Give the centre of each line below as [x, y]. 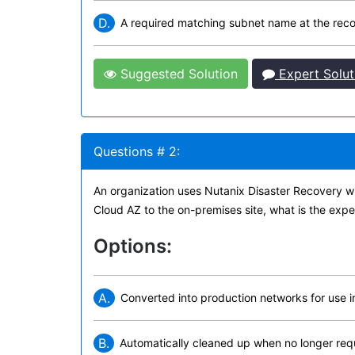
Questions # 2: [137, 151]
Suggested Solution [177, 74]
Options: [133, 246]
